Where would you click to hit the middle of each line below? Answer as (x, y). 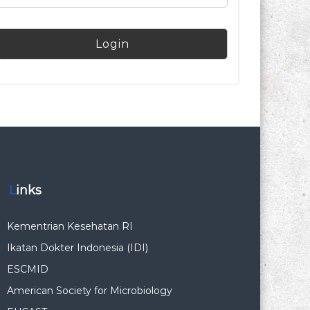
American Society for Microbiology (89, 291)
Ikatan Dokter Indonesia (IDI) (77, 248)
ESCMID (27, 269)
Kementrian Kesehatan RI (70, 226)
